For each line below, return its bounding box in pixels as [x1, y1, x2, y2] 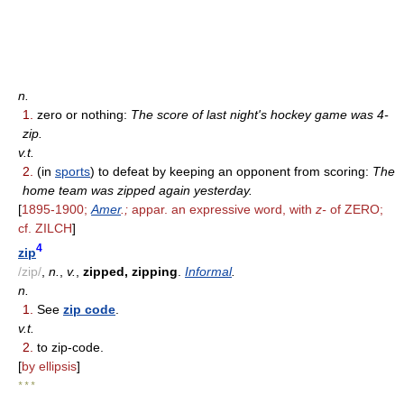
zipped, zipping [83, 263, 178, 279]
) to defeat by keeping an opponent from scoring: [90, 163, 372, 179]
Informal [185, 263, 232, 279]
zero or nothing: [33, 106, 131, 122]
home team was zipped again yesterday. [23, 182, 252, 197]
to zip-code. [33, 339, 104, 354]
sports [55, 163, 90, 179]
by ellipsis [22, 358, 77, 373]
